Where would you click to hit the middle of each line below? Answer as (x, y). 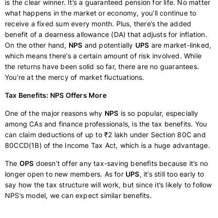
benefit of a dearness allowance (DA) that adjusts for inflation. (106, 34)
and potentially (109, 45)
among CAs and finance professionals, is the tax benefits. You (106, 124)
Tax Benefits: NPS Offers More (56, 95)
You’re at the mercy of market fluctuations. (75, 77)
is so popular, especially (158, 113)
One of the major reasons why (55, 113)
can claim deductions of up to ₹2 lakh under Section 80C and (105, 135)
